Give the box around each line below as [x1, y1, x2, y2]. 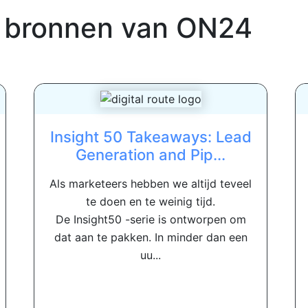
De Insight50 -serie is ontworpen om [55, 212, 246, 227]
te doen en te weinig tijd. [86, 195, 215, 209]
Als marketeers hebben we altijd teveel [49, 177, 252, 191]
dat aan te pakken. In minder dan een [54, 230, 247, 245]
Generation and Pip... [76, 146, 225, 164]
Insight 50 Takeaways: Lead [49, 128, 252, 146]
